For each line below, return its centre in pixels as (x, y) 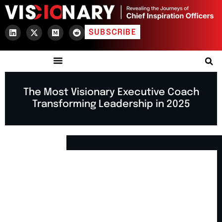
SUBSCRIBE (112, 33)
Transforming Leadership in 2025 (111, 105)
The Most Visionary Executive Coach (111, 93)
